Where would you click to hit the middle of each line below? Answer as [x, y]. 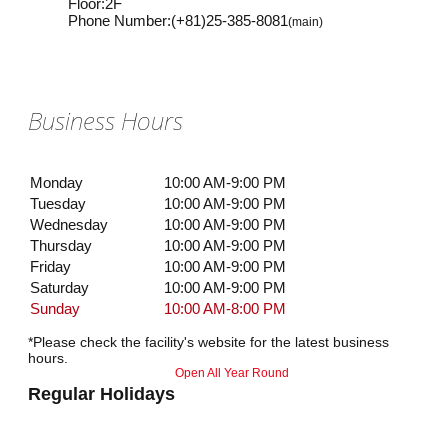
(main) [305, 22]
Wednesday [69, 225]
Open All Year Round [232, 373]
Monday [56, 183]
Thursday [61, 246]
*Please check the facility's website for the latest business [208, 342]
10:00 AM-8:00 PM [225, 309]
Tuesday [58, 204]
